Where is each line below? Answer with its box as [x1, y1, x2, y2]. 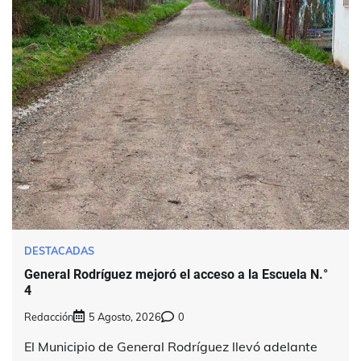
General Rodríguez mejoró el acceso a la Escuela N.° [24, 266, 328, 282]
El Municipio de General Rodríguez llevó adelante [24, 338, 317, 355]
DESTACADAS [24, 244, 94, 258]
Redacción [24, 309, 73, 323]
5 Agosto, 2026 [89, 309, 161, 323]
